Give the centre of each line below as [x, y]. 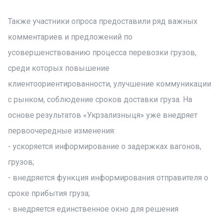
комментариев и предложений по [70, 37]
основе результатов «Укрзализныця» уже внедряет [103, 115]
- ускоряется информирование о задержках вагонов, [105, 146]
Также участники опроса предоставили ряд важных [103, 21]
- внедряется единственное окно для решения [93, 209]
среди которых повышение [59, 68]
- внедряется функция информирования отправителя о [108, 178]
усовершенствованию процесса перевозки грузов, [102, 53]
